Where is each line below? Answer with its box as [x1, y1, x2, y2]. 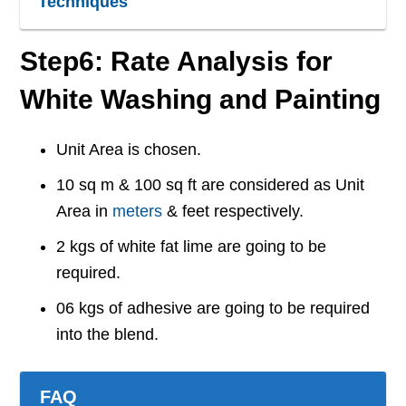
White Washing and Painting [20, 84, 382, 115]
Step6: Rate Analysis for [20, 46, 333, 77]
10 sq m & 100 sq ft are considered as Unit [56, 176, 365, 195]
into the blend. [56, 325, 159, 344]
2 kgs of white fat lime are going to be [56, 237, 327, 256]
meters [112, 202, 163, 221]
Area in [56, 202, 113, 221]
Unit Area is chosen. [56, 140, 202, 159]
